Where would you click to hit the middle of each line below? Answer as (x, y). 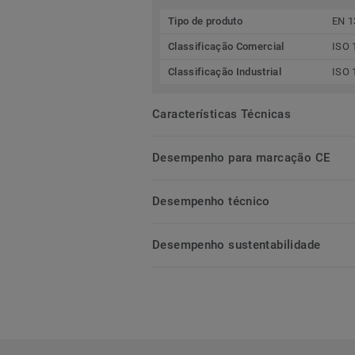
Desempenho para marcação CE (241, 157)
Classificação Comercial (226, 46)
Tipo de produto (205, 21)
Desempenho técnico (211, 201)
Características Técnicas (222, 114)
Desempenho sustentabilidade (237, 244)
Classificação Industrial (225, 71)
